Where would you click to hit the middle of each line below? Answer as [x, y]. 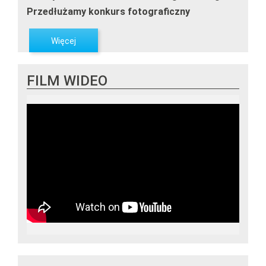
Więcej [64, 41]
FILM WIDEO [67, 81]
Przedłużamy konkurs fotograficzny [108, 12]
